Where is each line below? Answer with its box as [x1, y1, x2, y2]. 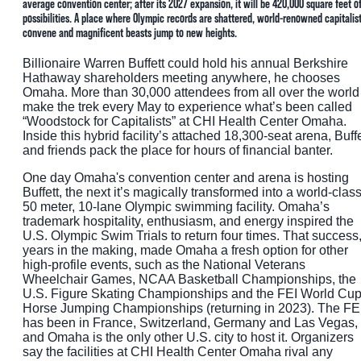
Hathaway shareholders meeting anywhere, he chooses [23, 70, 340, 85]
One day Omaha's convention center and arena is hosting [23, 170, 349, 185]
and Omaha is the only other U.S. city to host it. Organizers [23, 330, 354, 344]
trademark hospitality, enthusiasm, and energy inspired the [23, 214, 354, 228]
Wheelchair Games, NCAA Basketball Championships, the [23, 272, 356, 286]
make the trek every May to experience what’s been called [23, 99, 352, 114]
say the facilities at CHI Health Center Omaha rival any [23, 344, 333, 359]
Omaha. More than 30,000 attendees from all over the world [23, 85, 359, 99]
